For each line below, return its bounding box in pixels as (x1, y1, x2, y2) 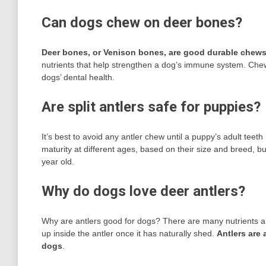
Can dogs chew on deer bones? (42, 14, 242, 31)
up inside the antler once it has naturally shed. (42, 228, 217, 238)
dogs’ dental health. (42, 72, 115, 82)
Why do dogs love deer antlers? (42, 182, 245, 199)
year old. (42, 156, 74, 166)
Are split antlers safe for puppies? (42, 98, 261, 115)
